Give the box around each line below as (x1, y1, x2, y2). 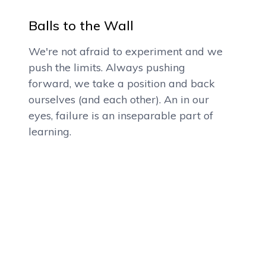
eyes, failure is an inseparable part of (28, 109, 213, 122)
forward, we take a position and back (28, 77, 215, 90)
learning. (28, 125, 71, 138)
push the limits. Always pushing (28, 61, 185, 74)
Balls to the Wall (28, 17, 134, 34)
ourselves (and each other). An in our (28, 93, 209, 106)
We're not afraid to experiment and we (28, 45, 223, 58)
